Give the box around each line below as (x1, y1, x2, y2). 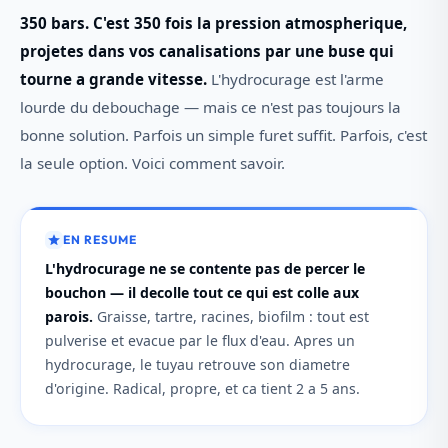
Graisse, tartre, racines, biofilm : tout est (93, 306, 369, 326)
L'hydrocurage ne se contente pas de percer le (45, 258, 365, 278)
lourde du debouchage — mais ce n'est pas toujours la (20, 97, 401, 117)
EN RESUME (63, 232, 137, 248)
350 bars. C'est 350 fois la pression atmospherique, (20, 13, 407, 33)
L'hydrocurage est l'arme (207, 69, 384, 89)
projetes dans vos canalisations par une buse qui (20, 41, 394, 61)
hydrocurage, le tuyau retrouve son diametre (45, 354, 350, 374)
